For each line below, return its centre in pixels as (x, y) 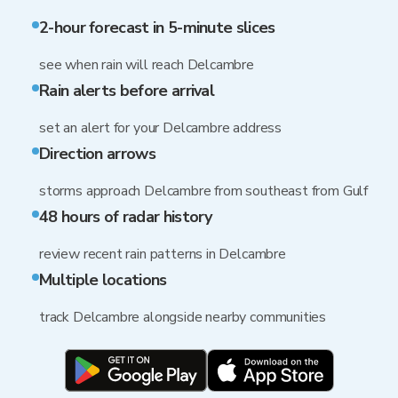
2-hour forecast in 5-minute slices (157, 28)
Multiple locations (103, 280)
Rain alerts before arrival (127, 91)
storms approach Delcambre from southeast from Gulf (203, 191)
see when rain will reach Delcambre (147, 65)
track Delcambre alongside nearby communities (183, 317)
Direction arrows (97, 154)
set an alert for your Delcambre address (160, 128)
